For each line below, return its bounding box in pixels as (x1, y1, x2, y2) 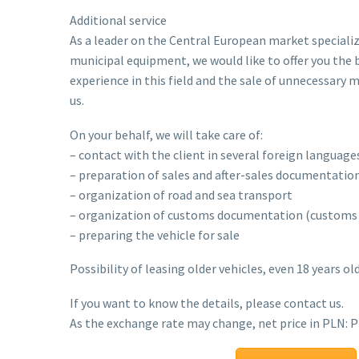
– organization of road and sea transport (70, 186, 292, 203)
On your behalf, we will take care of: (70, 126, 263, 143)
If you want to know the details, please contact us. (70, 294, 344, 311)
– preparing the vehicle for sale (70, 226, 240, 243)
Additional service (70, 12, 167, 29)
